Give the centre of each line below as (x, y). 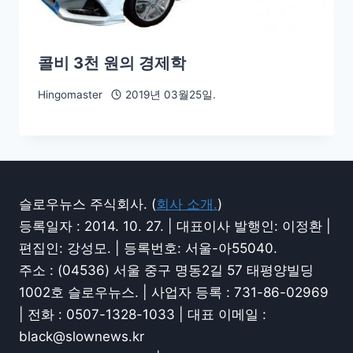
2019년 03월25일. (170, 94)
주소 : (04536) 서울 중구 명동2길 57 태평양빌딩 (166, 270)
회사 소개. (187, 204)
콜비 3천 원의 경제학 (112, 63)
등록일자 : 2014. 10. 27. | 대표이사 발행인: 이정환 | (175, 226)
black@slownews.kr (82, 336)
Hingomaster (70, 94)
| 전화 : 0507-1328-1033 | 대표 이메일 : (143, 314)
